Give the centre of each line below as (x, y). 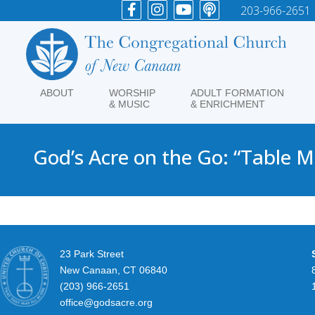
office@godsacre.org (106, 302)
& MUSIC (129, 104)
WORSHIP (132, 92)
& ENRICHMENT (227, 104)
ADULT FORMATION (237, 92)
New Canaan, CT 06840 (114, 270)
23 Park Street (92, 253)
